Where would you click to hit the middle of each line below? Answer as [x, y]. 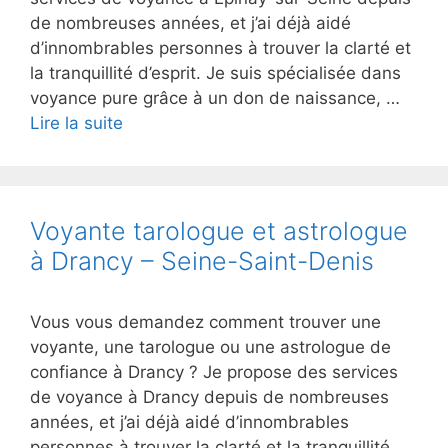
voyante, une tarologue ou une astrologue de [210, 347]
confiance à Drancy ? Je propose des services [214, 372]
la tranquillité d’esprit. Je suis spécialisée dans [215, 73]
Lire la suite [76, 123]
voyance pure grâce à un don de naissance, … [215, 98]
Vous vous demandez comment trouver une [205, 322]
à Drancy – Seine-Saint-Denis [202, 261]
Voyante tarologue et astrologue [219, 231]
